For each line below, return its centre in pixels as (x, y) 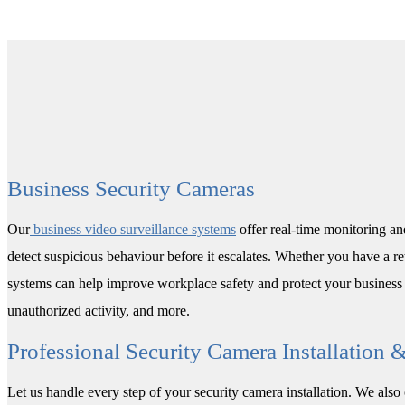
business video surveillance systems (133, 229)
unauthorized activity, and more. (99, 310)
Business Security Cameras (131, 188)
